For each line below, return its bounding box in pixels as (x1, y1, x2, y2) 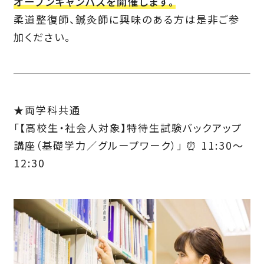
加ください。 (13, 29, 71, 45)
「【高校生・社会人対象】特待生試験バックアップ (13, 120, 242, 136)
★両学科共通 (13, 103, 81, 118)
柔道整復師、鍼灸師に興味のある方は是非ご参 (13, 12, 240, 27)
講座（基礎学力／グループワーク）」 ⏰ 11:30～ (13, 138, 244, 153)
